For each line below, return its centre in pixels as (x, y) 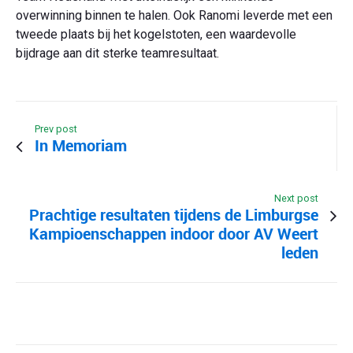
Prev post (56, 129)
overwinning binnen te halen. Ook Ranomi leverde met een (174, 16)
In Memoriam (81, 146)
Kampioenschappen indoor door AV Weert (174, 234)
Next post (296, 199)
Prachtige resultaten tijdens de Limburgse (174, 215)
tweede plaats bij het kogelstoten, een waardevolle (156, 35)
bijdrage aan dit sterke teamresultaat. (117, 54)
